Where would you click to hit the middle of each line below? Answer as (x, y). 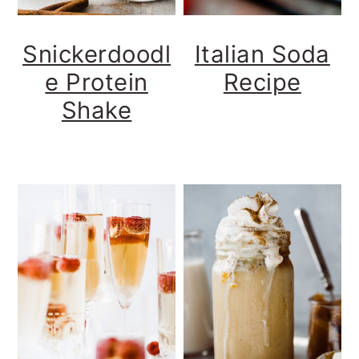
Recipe (262, 82)
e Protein (97, 82)
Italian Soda (262, 54)
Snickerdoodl (97, 54)
